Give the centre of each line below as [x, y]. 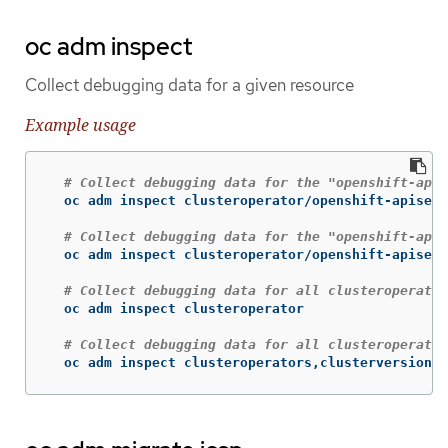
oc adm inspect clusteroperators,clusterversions [244, 362]
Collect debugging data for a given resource [189, 85]
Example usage [80, 124]
